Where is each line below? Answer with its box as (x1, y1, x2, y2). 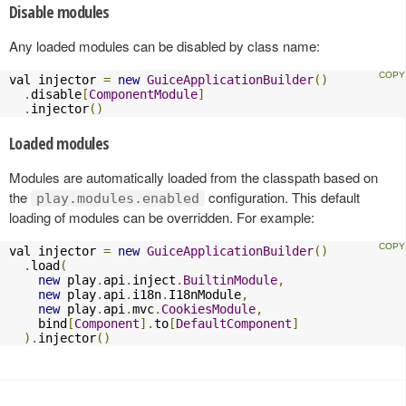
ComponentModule (89, 86, 198, 101)
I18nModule (169, 286, 241, 302)
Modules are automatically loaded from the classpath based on (9, 167, 378, 187)
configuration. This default (205, 187, 360, 207)
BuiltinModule (183, 272, 277, 287)
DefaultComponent (176, 315, 292, 331)
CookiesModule (161, 301, 256, 316)
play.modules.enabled (36, 189, 199, 207)
